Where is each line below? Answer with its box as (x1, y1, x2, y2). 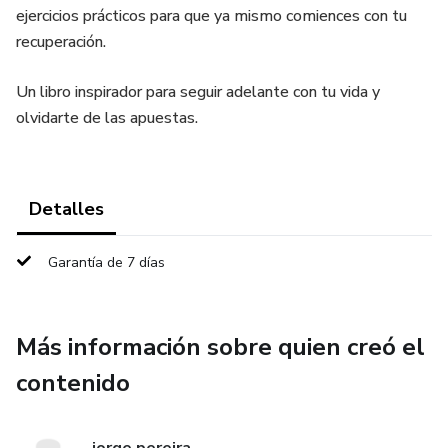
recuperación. (16, 31, 106, 53)
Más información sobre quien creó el (16, 331, 425, 363)
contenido (16, 367, 130, 399)
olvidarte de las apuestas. (16, 107, 198, 129)
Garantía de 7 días (48, 253, 165, 272)
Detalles (29, 197, 104, 221)
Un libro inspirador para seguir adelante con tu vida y (16, 81, 380, 103)
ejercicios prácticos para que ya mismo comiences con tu (16, 5, 407, 27)
